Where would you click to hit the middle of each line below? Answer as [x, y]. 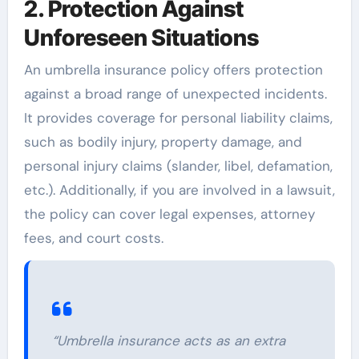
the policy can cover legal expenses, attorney [169, 214]
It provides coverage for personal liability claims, [178, 117]
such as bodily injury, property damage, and [163, 141]
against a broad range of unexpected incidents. [175, 93]
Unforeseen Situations [141, 38]
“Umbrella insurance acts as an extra [168, 340]
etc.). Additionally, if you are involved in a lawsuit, [179, 190]
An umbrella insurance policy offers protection [173, 69]
